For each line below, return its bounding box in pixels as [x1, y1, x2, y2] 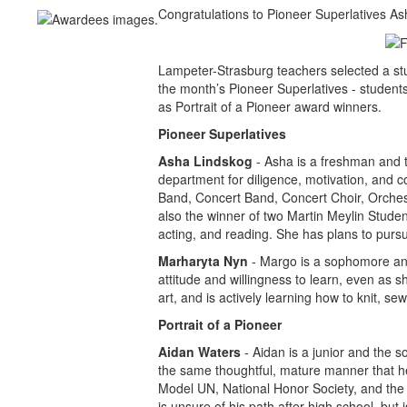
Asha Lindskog [158, 152, 253, 171]
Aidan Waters [158, 342, 241, 362]
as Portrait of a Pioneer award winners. [158, 97, 382, 116]
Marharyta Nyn [158, 252, 248, 271]
